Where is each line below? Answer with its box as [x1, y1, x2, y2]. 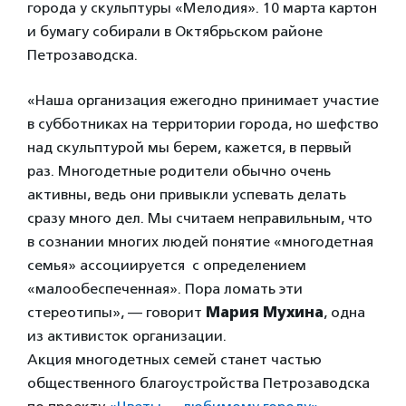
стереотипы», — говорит [27, 304, 206, 321]
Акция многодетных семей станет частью [27, 351, 322, 368]
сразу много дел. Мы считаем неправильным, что [27, 209, 372, 227]
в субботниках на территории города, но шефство [27, 115, 379, 132]
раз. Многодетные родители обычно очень [27, 162, 331, 179]
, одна [324, 304, 365, 321]
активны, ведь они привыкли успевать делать [27, 186, 346, 203]
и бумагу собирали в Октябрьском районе [27, 23, 323, 40]
